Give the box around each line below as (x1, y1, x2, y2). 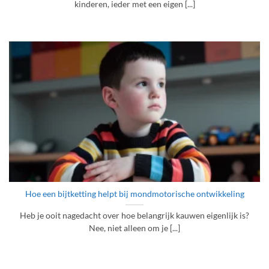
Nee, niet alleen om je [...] (89, 223, 180, 233)
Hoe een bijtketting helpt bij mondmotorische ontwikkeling (25, 189, 244, 199)
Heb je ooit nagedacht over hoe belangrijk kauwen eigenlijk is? (20, 210, 249, 220)
